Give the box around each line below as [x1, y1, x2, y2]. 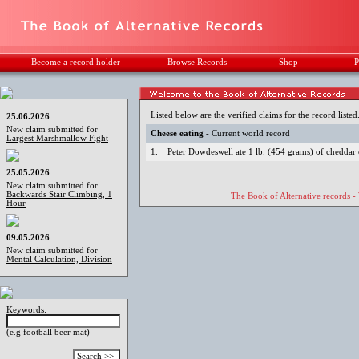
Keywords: [6, 305, 46, 314]
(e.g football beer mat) [6, 327, 90, 337]
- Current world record [204, 129, 291, 138]
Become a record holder [31, 58, 120, 67]
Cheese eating [151, 129, 204, 138]
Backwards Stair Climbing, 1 [6, 190, 112, 199]
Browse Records [167, 58, 227, 67]
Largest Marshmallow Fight [6, 134, 108, 143]
